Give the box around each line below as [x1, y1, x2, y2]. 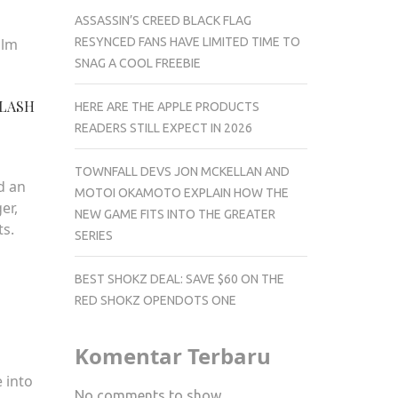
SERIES [74, 227, 113, 243]
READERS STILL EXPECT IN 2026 [74, 120, 252, 135]
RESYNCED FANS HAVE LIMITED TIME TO [74, 34, 300, 49]
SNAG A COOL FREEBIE [74, 55, 201, 70]
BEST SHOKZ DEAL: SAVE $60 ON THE [74, 271, 284, 286]
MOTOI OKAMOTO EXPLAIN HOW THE [74, 185, 289, 200]
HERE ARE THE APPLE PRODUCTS [74, 99, 259, 114]
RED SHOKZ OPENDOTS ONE [74, 292, 236, 307]
